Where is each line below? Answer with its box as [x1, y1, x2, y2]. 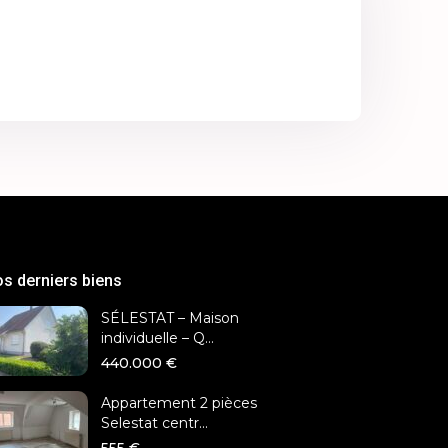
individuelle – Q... [101, 329, 214, 348]
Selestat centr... [101, 414, 208, 433]
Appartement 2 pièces [101, 394, 257, 413]
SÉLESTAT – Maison [101, 309, 239, 328]
